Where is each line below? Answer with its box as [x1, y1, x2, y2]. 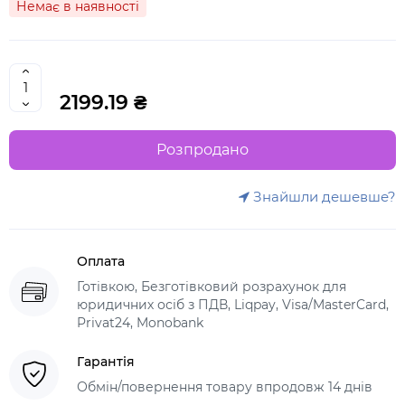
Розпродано [156, 140, 249, 158]
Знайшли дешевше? [250, 187, 396, 205]
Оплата [77, 252, 125, 269]
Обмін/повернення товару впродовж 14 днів [77, 379, 372, 396]
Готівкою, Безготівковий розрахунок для [77, 278, 346, 295]
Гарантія [77, 353, 135, 371]
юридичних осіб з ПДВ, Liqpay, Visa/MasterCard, [77, 296, 389, 313]
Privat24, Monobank [77, 314, 203, 331]
